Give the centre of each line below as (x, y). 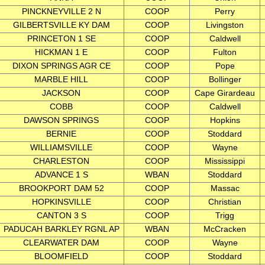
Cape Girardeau (225, 93)
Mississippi (225, 161)
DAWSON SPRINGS (61, 120)
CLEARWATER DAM (61, 243)
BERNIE (61, 134)
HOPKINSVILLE (61, 202)
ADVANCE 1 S (61, 174)
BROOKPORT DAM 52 (61, 188)
